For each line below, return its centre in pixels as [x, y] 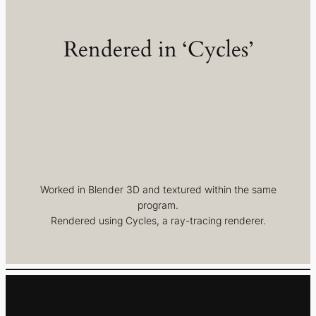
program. [158, 205]
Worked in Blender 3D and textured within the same [158, 189]
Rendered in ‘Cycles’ [158, 49]
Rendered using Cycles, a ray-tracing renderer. [158, 220]
